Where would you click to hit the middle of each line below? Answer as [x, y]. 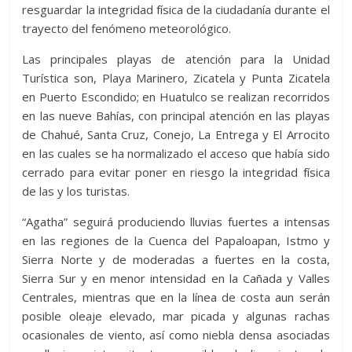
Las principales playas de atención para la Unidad [176, 59]
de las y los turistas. [76, 191]
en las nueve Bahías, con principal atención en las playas [176, 115]
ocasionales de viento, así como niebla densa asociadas [176, 334]
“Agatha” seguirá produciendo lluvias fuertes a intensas [176, 221]
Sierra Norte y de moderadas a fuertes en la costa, [176, 259]
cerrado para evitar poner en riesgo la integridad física [176, 172]
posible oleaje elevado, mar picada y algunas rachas [176, 315]
